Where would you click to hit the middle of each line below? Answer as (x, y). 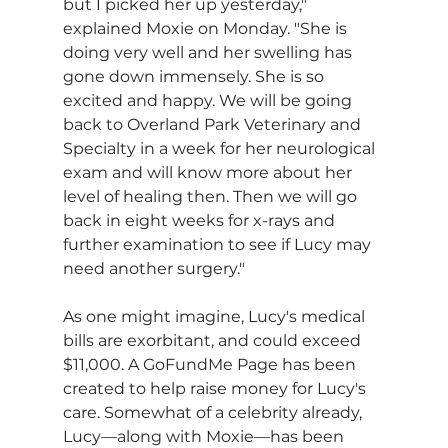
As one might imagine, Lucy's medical (215, 316)
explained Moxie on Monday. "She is (206, 28)
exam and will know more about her (209, 172)
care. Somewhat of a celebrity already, (214, 412)
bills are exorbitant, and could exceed (213, 340)
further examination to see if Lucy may (218, 244)
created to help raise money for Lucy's (216, 388)
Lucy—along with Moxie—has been (205, 436)
